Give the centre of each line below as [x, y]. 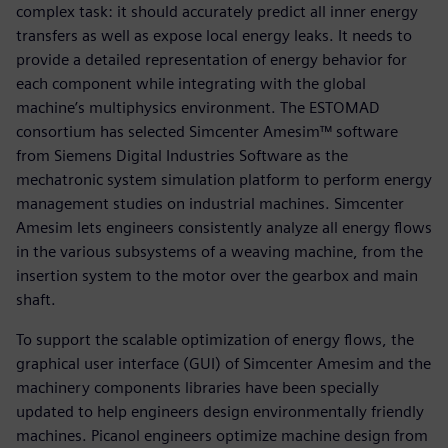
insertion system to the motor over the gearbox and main [217, 276]
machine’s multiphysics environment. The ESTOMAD [198, 108]
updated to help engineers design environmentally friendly [220, 412]
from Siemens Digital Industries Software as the [182, 156]
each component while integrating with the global [191, 84]
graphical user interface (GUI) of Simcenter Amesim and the [223, 364]
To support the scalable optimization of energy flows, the [215, 340]
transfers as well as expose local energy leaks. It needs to [214, 36]
